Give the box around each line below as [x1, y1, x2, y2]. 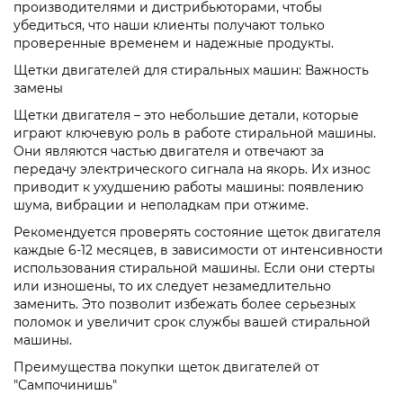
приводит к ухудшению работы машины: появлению [13, 178, 363, 195]
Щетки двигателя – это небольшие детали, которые [13, 106, 359, 123]
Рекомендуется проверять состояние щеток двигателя [13, 223, 381, 240]
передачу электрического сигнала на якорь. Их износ [13, 160, 371, 177]
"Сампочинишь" [13, 376, 117, 393]
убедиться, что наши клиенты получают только [13, 16, 325, 33]
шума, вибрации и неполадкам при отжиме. [13, 196, 309, 213]
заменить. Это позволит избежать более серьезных [13, 295, 355, 312]
